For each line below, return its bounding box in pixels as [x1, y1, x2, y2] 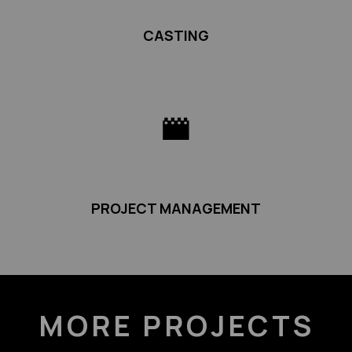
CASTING [143, 26, 209, 46]
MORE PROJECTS [38, 306, 314, 346]
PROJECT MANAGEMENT [91, 199, 261, 218]
